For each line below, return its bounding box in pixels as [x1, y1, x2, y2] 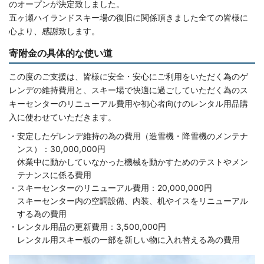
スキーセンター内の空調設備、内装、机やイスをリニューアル [17, 196, 248, 206]
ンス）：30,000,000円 [17, 144, 105, 154]
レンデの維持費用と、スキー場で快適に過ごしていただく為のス [9, 85, 248, 95]
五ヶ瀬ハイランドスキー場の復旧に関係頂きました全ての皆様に [9, 12, 248, 23]
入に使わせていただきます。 [9, 112, 116, 123]
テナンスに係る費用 [17, 170, 91, 180]
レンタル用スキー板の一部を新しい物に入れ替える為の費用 [17, 235, 240, 245]
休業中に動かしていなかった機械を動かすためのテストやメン [17, 157, 248, 167]
